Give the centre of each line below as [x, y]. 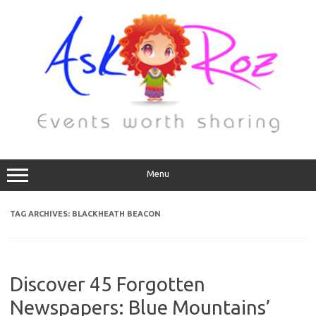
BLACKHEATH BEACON [116, 214]
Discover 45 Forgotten [108, 284]
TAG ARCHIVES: [41, 214]
